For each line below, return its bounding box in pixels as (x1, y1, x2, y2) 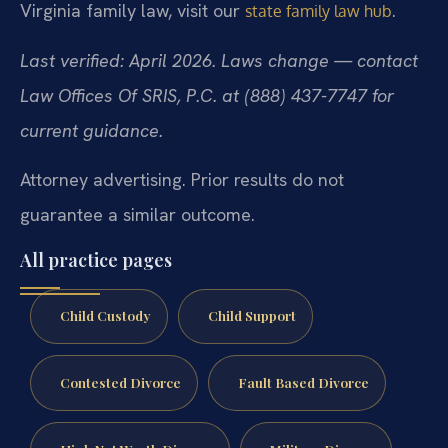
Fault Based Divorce (237, 373, 369, 392)
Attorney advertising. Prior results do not (20, 168, 344, 192)
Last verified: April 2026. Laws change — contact (20, 48, 418, 72)
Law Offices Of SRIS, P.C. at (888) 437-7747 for (20, 83, 394, 107)
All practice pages (20, 247, 172, 272)
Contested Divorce (59, 373, 181, 392)
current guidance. (20, 118, 163, 142)
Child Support (207, 306, 296, 325)
